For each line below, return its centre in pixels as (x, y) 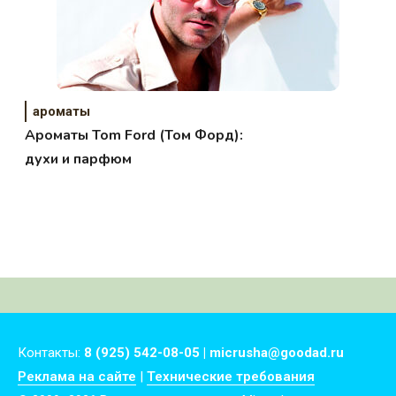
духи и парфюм (79, 159)
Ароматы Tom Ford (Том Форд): (134, 135)
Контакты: (51, 352)
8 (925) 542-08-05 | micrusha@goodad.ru (214, 352)
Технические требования (231, 376)
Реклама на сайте (77, 376)
